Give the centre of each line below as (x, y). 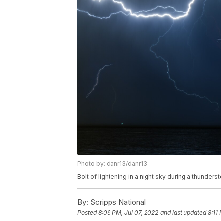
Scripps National (117, 202)
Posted (88, 212)
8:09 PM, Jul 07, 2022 (128, 212)
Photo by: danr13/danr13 (112, 163)
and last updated (183, 212)
